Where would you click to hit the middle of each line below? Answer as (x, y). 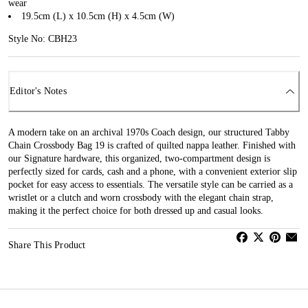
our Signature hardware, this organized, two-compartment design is (139, 158)
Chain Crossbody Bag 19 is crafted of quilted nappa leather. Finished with (152, 145)
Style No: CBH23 (43, 38)
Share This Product (47, 245)
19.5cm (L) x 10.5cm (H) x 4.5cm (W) (98, 16)
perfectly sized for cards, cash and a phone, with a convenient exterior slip (153, 171)
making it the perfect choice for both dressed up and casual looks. (136, 210)
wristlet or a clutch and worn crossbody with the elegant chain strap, (141, 197)
